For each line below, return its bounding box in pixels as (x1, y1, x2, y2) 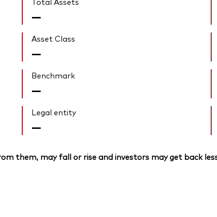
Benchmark (31, 70, 76, 81)
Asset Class (31, 33, 76, 44)
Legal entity (31, 107, 77, 118)
